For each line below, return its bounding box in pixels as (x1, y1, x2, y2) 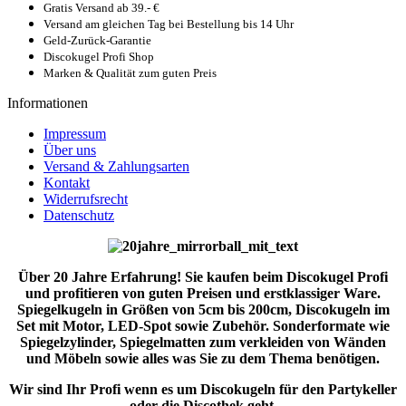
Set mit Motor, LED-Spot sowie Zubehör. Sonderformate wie (16, 318, 390, 333)
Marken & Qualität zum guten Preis (43, 66, 217, 80)
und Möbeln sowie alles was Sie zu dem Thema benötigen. (26, 351, 380, 366)
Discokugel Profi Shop (43, 50, 154, 63)
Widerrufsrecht (43, 191, 128, 207)
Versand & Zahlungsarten (43, 159, 189, 174)
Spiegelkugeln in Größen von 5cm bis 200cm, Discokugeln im (16, 302, 390, 317)
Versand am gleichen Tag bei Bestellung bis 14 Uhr (43, 17, 294, 31)
